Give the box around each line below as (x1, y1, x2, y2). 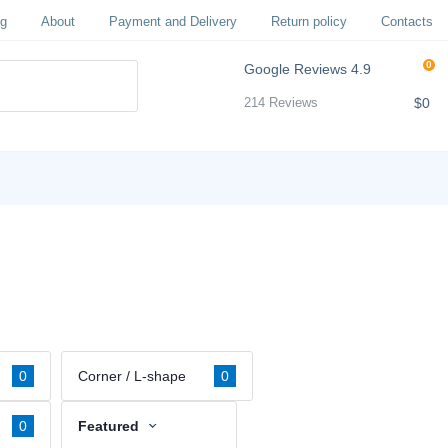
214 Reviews (244, 95, 319, 110)
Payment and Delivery (109, 13, 237, 29)
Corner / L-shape (78, 367, 186, 384)
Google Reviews (244, 61, 348, 77)
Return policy (271, 13, 347, 29)
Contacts (381, 13, 433, 29)
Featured (78, 418, 139, 434)
